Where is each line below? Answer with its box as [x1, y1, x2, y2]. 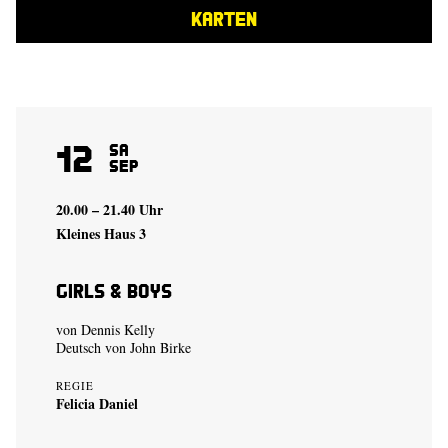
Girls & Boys [56, 279, 172, 302]
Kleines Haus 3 [56, 223, 146, 244]
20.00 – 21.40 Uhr [56, 199, 163, 220]
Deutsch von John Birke [56, 338, 191, 357]
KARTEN [191, 7, 257, 30]
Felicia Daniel [56, 393, 138, 414]
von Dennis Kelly [56, 320, 155, 339]
